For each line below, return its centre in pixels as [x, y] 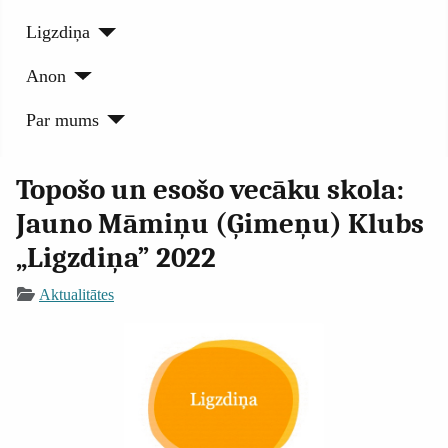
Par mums [62, 119]
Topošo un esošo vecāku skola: [210, 190]
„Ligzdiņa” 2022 [116, 258]
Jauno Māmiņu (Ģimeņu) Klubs [220, 224]
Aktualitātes [76, 295]
